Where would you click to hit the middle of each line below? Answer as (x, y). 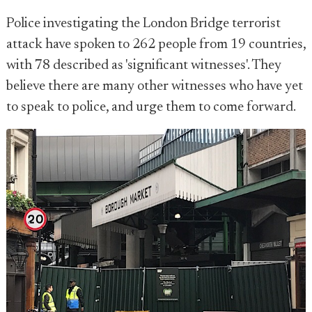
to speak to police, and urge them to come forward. (151, 107)
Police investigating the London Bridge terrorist (143, 24)
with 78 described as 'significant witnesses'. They (144, 65)
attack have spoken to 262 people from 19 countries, (156, 45)
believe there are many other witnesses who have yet (155, 86)
